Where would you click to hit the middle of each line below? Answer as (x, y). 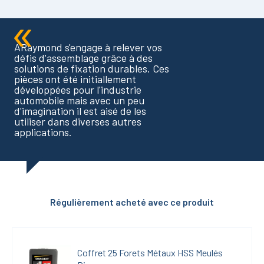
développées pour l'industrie (78, 90)
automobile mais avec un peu (79, 100)
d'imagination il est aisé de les (80, 111)
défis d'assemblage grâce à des (83, 58)
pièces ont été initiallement (75, 79)
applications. (43, 132)
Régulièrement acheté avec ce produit (132, 202)
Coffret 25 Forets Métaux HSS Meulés (150, 252)
